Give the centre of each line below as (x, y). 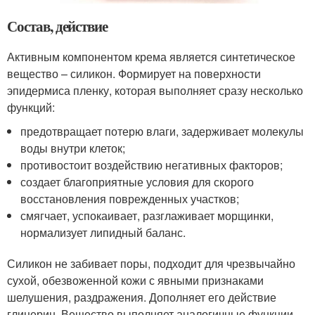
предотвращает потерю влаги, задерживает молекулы (162, 131)
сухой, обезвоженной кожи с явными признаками (135, 280)
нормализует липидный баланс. (103, 232)
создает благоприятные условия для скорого (137, 182)
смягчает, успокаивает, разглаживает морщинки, (147, 216)
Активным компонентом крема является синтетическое (151, 57)
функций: (31, 107)
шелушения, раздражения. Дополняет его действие (142, 297)
